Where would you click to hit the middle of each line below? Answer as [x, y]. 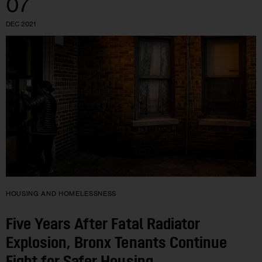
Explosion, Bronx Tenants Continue [116, 244]
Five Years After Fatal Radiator [103, 225]
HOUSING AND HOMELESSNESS [61, 194]
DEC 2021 [21, 24]
